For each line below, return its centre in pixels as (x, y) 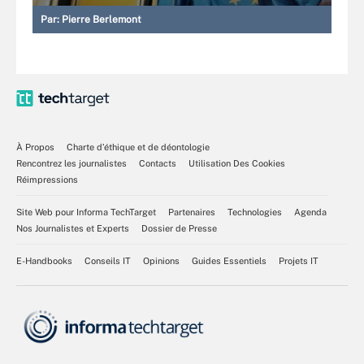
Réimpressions (47, 180)
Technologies (255, 212)
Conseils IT (108, 261)
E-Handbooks (44, 261)
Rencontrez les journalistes (71, 163)
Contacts (158, 163)
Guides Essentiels (229, 261)
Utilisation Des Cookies (237, 163)
